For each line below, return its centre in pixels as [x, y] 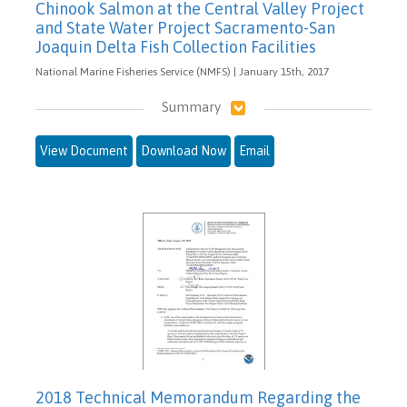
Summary [191, 106]
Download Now [184, 151]
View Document [84, 151]
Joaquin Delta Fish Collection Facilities [176, 46]
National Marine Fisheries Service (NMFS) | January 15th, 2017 [182, 71]
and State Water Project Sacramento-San [185, 27]
